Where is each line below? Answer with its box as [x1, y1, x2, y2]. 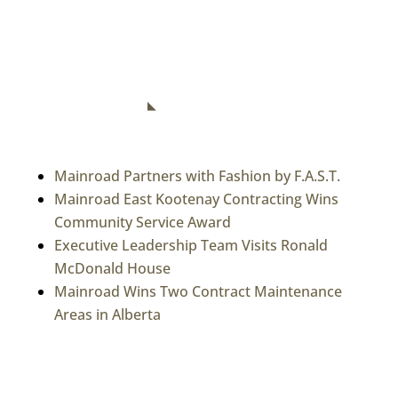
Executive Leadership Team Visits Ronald [53, 235, 328, 256]
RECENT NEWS [39, 89, 138, 116]
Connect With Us [39, 38, 147, 62]
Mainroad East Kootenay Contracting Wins [53, 189, 338, 210]
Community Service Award [53, 212, 231, 233]
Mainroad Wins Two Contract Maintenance [53, 282, 342, 302]
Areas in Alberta [53, 305, 161, 325]
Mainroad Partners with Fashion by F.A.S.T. [53, 166, 340, 187]
